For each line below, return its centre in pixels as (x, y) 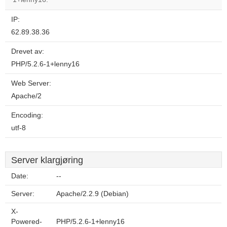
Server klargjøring (47, 160)
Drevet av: (28, 51)
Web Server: (31, 83)
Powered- (27, 222)
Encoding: (27, 115)
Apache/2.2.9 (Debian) (92, 194)
